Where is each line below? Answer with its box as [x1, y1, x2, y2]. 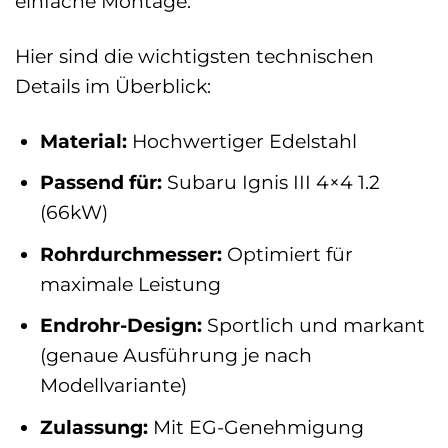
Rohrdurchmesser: [39, 241, 222, 266]
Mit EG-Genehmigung [147, 414, 364, 439]
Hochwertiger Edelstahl [126, 128, 357, 153]
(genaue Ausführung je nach [39, 343, 312, 368]
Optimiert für [221, 241, 353, 266]
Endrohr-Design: [39, 313, 202, 338]
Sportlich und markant [201, 313, 425, 338]
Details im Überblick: [15, 73, 211, 98]
